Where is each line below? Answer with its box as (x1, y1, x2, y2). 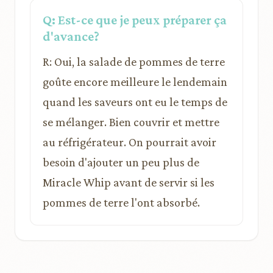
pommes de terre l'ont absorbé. (43, 196, 200, 209)
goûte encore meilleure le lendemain (43, 75, 227, 88)
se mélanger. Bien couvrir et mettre (43, 115, 219, 129)
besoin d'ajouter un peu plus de (43, 155, 199, 169)
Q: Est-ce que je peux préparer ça (43, 12, 227, 27)
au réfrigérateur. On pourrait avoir (43, 135, 216, 149)
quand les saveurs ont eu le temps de (43, 95, 227, 108)
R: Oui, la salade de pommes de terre (43, 55, 225, 68)
